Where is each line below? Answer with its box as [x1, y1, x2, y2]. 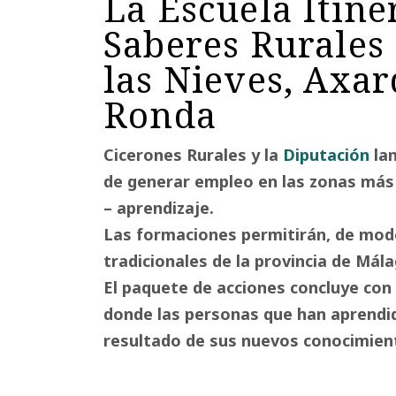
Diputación [283, 144, 369, 165]
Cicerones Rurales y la [103, 144, 283, 165]
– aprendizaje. [103, 197, 214, 218]
